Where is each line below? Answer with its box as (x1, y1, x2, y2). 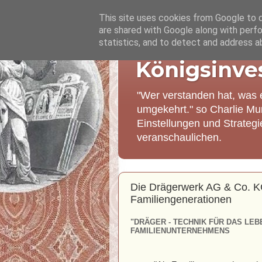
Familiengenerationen (130, 193, 232, 205)
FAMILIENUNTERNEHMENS (130, 226, 230, 235)
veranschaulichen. (137, 132, 222, 143)
